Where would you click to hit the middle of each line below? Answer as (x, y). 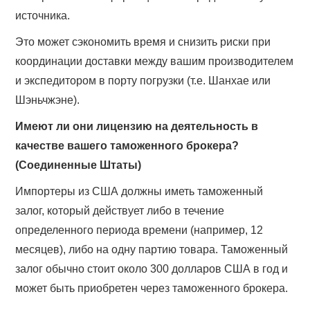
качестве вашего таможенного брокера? (127, 146)
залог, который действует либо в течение (120, 211)
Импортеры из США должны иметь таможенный (139, 192)
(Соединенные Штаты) (79, 165)
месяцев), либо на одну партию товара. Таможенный (152, 250)
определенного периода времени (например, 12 (139, 230)
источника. (43, 16)
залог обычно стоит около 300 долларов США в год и (152, 269)
